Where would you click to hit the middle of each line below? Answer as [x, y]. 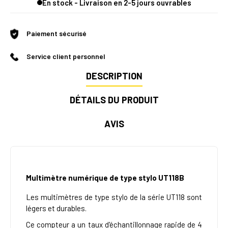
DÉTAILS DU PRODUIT [114, 100]
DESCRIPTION [114, 76]
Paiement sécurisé [56, 34]
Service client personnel [66, 56]
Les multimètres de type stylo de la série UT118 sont [114, 197]
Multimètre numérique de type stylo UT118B [105, 178]
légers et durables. [56, 208]
